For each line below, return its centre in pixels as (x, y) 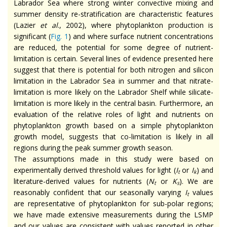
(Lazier (27, 25)
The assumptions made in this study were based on (113, 159)
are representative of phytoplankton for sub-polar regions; (113, 203)
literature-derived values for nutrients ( (81, 181)
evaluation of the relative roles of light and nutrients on (113, 114)
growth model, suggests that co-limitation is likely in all (113, 136)
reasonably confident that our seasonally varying (99, 192)
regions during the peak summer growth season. (93, 147)
